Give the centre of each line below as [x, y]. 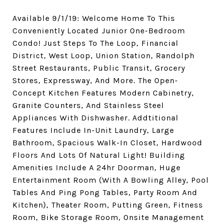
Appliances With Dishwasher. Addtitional [96, 118]
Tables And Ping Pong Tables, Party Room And [105, 192]
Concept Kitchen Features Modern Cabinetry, [103, 93]
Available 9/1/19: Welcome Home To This [94, 18]
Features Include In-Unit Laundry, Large [93, 130]
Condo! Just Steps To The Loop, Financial [96, 43]
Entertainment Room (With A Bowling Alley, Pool [111, 180]
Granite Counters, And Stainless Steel [88, 105]
